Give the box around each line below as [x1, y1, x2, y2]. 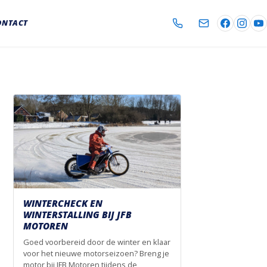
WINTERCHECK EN [23, 197, 103, 210]
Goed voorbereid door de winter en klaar [23, 237, 170, 248]
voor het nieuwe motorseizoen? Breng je [23, 248, 169, 259]
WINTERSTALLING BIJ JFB [23, 209, 132, 221]
